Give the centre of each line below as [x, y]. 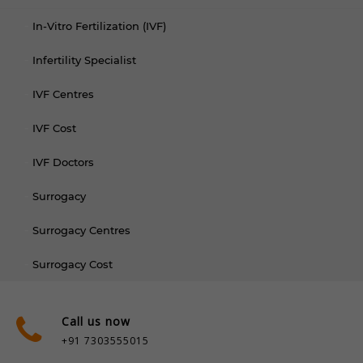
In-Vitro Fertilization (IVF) [99, 26]
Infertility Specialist [84, 60]
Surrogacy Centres [81, 230]
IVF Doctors [63, 162]
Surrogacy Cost [73, 264]
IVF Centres [63, 94]
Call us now [96, 321]
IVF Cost [54, 128]
